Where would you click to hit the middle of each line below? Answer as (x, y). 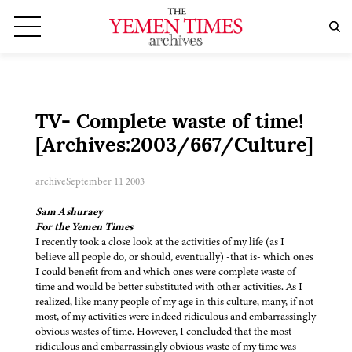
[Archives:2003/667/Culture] (174, 147)
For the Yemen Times (84, 227)
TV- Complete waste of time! (170, 123)
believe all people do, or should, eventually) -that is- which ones (174, 257)
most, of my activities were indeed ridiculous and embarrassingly (176, 317)
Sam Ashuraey (69, 212)
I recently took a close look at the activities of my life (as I (160, 242)
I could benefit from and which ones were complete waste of (165, 272)
